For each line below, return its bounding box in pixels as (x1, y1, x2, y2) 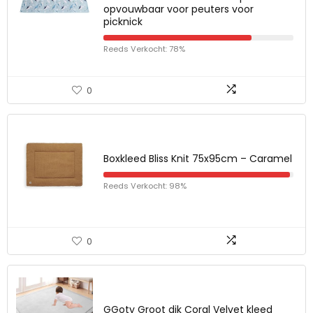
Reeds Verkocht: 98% (103, 180, 187, 191)
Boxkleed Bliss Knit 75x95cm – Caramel (103, 152, 292, 166)
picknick (103, 15, 143, 29)
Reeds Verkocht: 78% (103, 43, 185, 54)
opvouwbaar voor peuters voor (103, 2, 254, 16)
